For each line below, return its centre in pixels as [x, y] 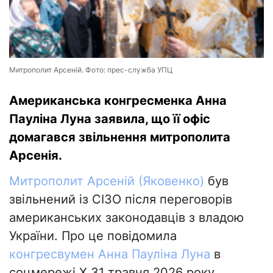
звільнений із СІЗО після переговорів [121, 200]
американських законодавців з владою [126, 218]
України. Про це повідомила [93, 236]
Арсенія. [36, 156]
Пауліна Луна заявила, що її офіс [110, 119]
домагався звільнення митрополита [120, 137]
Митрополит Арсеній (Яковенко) [107, 181]
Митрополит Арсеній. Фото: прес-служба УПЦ [91, 70]
